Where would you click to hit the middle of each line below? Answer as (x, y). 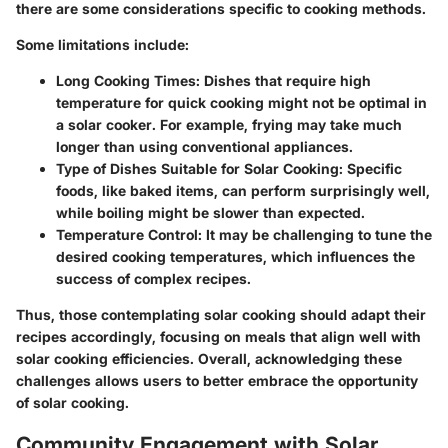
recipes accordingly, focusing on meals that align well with (218, 336)
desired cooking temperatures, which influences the (235, 256)
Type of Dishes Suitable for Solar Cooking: (199, 168)
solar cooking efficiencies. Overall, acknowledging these (209, 358)
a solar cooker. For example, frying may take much (229, 124)
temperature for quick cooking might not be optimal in (241, 102)
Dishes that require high (285, 80)
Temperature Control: (129, 234)
